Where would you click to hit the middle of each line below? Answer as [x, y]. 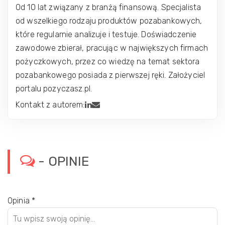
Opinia [20, 201]
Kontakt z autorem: [50, 105]
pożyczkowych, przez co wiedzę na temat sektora [108, 62]
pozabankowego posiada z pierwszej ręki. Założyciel [110, 75]
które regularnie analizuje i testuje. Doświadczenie [106, 34]
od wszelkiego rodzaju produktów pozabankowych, [109, 21]
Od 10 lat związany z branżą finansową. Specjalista [108, 7]
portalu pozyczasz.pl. [54, 89]
